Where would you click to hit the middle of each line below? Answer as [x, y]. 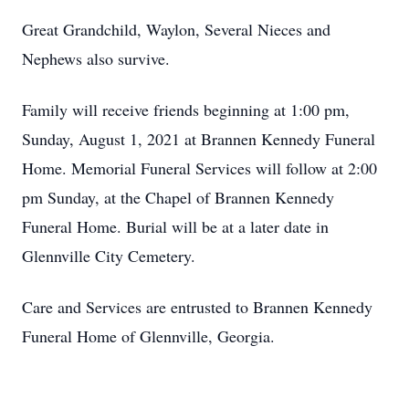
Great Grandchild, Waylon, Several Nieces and [176, 29]
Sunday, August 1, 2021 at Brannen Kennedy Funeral [199, 139]
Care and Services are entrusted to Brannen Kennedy [197, 307]
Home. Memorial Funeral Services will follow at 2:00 [199, 168]
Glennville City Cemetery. [109, 256]
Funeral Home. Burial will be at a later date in [175, 226]
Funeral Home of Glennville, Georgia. [148, 336]
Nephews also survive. [96, 58]
